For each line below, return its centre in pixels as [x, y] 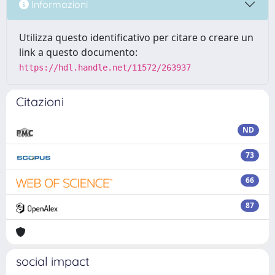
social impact [53, 261]
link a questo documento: [78, 52]
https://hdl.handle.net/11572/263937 [105, 68]
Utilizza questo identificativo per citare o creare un [136, 37]
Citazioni [40, 102]
